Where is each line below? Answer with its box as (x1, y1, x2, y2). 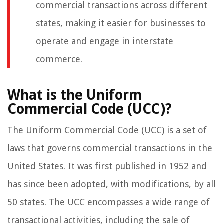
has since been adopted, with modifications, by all (7, 179, 216, 190)
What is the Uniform (7, 87, 142, 104)
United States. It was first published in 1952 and (7, 161, 207, 172)
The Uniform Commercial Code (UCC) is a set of (7, 125, 207, 136)
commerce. (36, 54, 82, 65)
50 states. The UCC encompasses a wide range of (7, 197, 210, 208)
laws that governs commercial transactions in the (7, 143, 212, 154)
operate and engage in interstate (36, 36, 173, 47)
